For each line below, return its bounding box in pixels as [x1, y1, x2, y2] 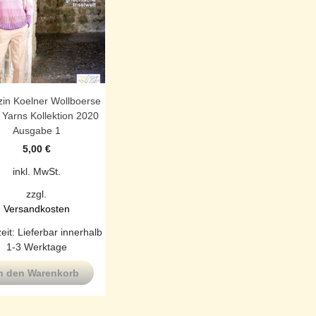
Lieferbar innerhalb [17, 226, 102, 238]
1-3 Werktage [6, 241, 67, 253]
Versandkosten [3, 203, 70, 215]
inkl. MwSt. [12, 166, 61, 178]
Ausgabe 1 [12, 125, 61, 137]
